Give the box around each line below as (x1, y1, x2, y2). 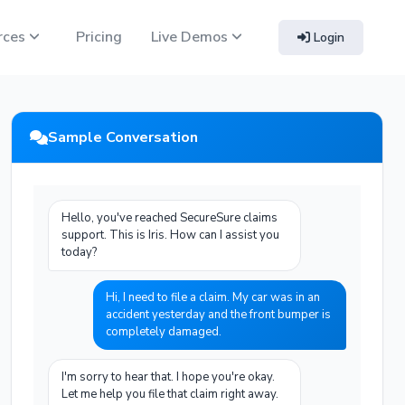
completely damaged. (105, 324, 221, 340)
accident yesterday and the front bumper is (105, 306, 331, 323)
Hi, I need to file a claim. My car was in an (105, 289, 320, 306)
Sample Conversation (48, 127, 198, 147)
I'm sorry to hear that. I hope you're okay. (61, 369, 275, 385)
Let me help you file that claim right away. (61, 386, 278, 402)
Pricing (75, 27, 122, 47)
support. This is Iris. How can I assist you (61, 227, 279, 243)
